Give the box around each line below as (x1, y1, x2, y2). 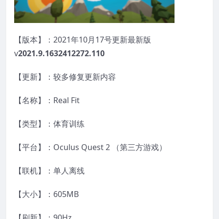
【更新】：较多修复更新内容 (14, 71, 116, 83)
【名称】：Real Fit (14, 95, 80, 106)
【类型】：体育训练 (14, 118, 85, 130)
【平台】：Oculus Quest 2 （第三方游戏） (14, 142, 167, 153)
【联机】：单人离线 (14, 165, 85, 176)
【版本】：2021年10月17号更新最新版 (14, 34, 151, 45)
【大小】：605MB (14, 189, 79, 200)
